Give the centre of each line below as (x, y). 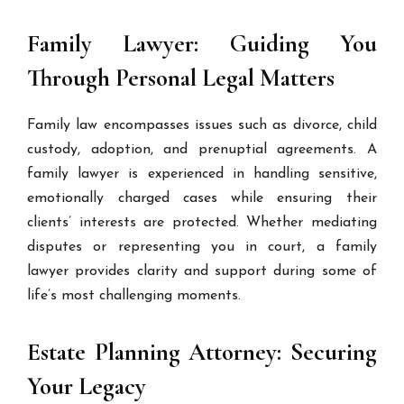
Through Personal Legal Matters (181, 78)
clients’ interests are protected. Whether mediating (202, 223)
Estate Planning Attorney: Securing (202, 352)
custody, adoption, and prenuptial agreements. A (202, 150)
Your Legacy (87, 386)
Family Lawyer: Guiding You (202, 44)
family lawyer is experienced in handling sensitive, (202, 174)
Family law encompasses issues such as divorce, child (202, 125)
